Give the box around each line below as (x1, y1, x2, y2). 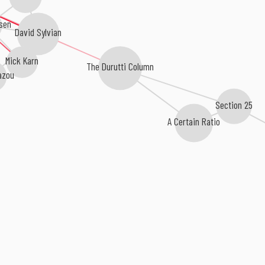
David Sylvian (15, 25, 62, 39)
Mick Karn (5, 54, 39, 67)
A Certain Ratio (167, 115, 221, 128)
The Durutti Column (86, 60, 154, 73)
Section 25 (215, 98, 253, 111)
